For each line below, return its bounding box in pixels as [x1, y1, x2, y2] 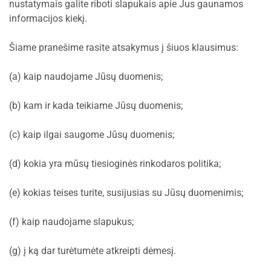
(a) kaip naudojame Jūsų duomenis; [9, 71, 163, 82]
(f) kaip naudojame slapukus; [9, 216, 134, 227]
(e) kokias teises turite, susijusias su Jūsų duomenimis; [9, 187, 243, 198]
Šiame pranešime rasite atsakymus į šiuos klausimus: [9, 42, 238, 53]
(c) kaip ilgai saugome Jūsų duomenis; [9, 129, 174, 140]
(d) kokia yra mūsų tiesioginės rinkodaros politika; [9, 158, 221, 169]
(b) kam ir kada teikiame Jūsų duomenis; [9, 100, 183, 111]
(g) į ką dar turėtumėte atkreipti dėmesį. [9, 245, 176, 256]
